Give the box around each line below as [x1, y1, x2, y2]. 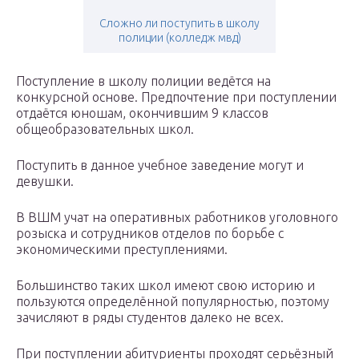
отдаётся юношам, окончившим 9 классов [16, 106, 268, 121]
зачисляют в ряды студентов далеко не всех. [16, 310, 284, 325]
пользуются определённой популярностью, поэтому [16, 294, 329, 309]
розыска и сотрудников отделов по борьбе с [16, 226, 284, 241]
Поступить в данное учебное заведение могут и [16, 158, 304, 173]
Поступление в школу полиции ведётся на [16, 74, 271, 89]
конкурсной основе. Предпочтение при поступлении [16, 90, 337, 105]
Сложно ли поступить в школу [99, 17, 260, 30]
